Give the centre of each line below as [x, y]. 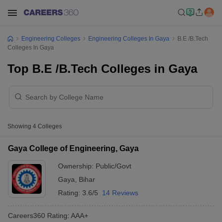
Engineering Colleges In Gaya [129, 39]
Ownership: [77, 166]
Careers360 [27, 215]
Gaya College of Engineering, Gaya [73, 148]
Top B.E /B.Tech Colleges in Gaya [102, 69]
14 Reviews [120, 193]
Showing [20, 126]
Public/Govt [113, 166]
